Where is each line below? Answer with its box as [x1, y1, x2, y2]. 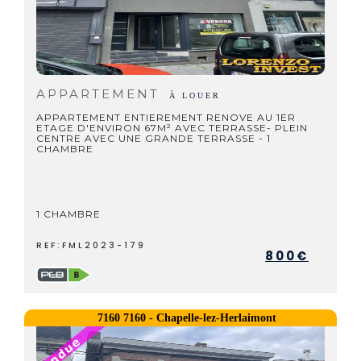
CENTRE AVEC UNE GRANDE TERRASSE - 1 [36, 132, 271, 144]
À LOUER [169, 91, 221, 100]
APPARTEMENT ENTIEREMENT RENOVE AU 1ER [36, 111, 296, 123]
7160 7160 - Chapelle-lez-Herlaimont [97, 312, 276, 324]
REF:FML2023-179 [36, 239, 146, 251]
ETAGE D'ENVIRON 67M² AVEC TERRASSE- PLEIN [36, 122, 308, 134]
